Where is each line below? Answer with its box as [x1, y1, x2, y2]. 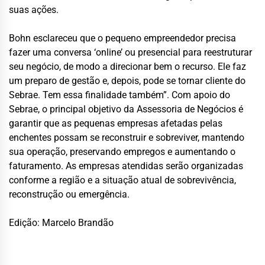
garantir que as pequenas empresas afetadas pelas [9, 117, 222, 129]
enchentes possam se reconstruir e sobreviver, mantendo [9, 131, 244, 143]
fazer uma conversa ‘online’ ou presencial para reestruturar [9, 46, 252, 58]
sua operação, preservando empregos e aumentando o [9, 146, 235, 157]
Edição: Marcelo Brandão [9, 216, 114, 228]
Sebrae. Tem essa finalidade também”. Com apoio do [9, 89, 230, 101]
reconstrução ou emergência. [9, 188, 130, 200]
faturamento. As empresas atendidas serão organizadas [9, 160, 243, 172]
